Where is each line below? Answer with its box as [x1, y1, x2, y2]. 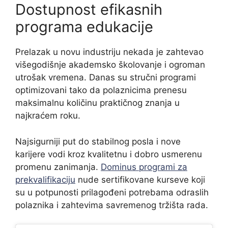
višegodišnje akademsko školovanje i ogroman [15, 60, 205, 70]
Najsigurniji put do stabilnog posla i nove [15, 136, 181, 147]
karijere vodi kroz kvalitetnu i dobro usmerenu [15, 149, 202, 159]
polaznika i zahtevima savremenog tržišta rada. [15, 199, 208, 210]
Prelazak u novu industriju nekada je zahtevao [15, 47, 204, 58]
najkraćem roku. [15, 110, 80, 121]
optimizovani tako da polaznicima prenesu [15, 85, 187, 96]
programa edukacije [15, 18, 153, 36]
